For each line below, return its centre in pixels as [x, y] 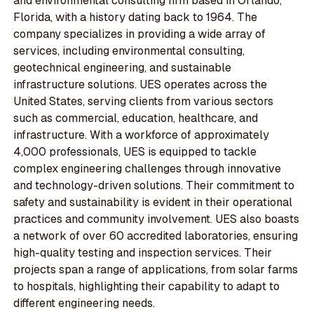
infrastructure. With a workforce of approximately [142, 135]
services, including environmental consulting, [129, 51]
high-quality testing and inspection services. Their [143, 253]
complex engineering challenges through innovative [148, 169]
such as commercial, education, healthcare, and [136, 118]
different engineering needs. [84, 303]
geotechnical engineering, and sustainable [123, 68]
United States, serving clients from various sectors [144, 102]
